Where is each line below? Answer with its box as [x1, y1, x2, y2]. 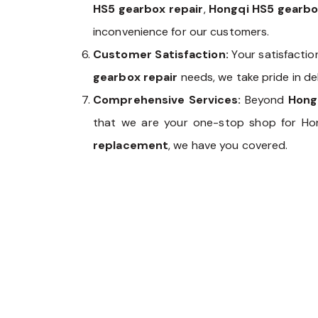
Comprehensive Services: [93, 92, 241, 108]
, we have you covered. [168, 138, 288, 153]
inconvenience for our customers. [93, 24, 270, 40]
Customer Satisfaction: [93, 47, 229, 62]
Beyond [241, 92, 288, 108]
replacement [93, 138, 169, 153]
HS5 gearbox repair [93, 1, 204, 17]
